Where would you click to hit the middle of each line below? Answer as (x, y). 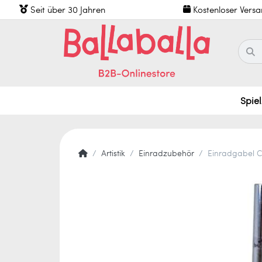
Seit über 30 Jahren (68, 10)
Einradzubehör (166, 153)
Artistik (113, 153)
